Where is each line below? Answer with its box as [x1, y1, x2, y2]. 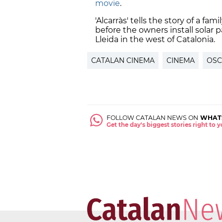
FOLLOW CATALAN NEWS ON [107, 113, 199, 121]
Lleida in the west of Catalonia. [95, 34, 215, 44]
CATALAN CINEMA [91, 55, 155, 65]
